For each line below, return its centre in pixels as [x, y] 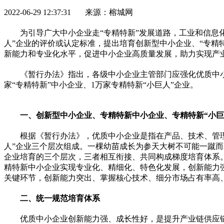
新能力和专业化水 [36, 53]
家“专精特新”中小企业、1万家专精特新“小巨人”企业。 [101, 84]
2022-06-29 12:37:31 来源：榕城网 [68, 12]
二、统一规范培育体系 [60, 198]
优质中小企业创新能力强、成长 [76, 218]
